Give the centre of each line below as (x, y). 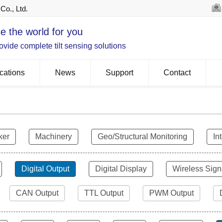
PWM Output (171, 193)
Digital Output (45, 169)
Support (119, 73)
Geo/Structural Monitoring (142, 137)
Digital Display (121, 169)
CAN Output (37, 193)
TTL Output (104, 193)
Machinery (54, 137)
